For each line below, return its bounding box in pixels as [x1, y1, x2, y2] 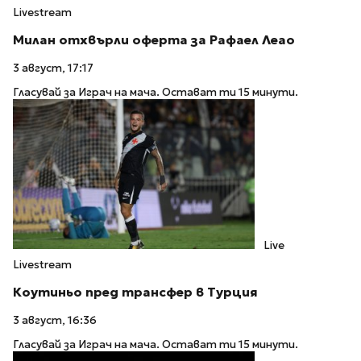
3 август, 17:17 [13, 60, 93, 75]
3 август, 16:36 [13, 313, 97, 327]
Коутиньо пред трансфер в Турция [13, 284, 258, 301]
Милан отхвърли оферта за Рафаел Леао [13, 31, 295, 48]
